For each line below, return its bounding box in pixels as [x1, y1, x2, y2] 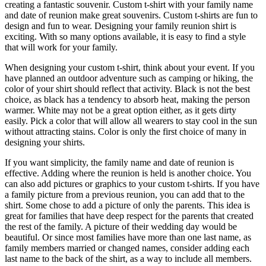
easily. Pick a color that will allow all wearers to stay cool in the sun [5, 116, 257, 126]
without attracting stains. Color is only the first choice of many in [5, 126, 246, 137]
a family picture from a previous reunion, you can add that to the [5, 189, 245, 200]
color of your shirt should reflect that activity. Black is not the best [5, 84, 250, 94]
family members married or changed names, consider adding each [5, 243, 249, 254]
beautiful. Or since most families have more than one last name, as [5, 232, 251, 243]
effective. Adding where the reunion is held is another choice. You [5, 168, 251, 179]
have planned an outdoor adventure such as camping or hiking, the [5, 73, 253, 84]
